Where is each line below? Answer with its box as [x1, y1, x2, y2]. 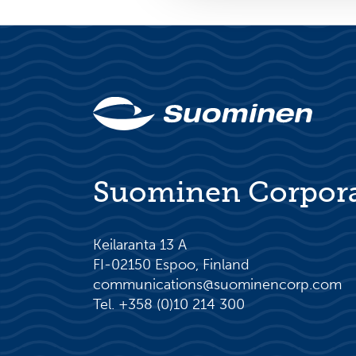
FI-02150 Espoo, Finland [93, 256, 250, 273]
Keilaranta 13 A [93, 236, 187, 253]
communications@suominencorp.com [93, 276, 342, 293]
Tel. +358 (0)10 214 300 [93, 296, 245, 313]
